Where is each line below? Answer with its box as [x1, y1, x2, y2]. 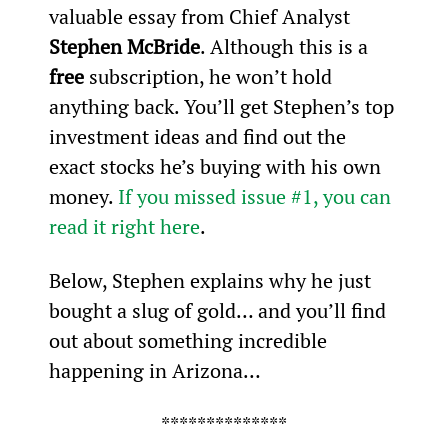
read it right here [48, 212, 200, 240]
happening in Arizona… [48, 356, 261, 384]
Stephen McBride [48, 32, 200, 60]
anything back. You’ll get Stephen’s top [48, 92, 399, 120]
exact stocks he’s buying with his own [48, 152, 386, 180]
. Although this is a [199, 32, 373, 60]
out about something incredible [48, 326, 332, 354]
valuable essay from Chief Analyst [48, 2, 355, 30]
